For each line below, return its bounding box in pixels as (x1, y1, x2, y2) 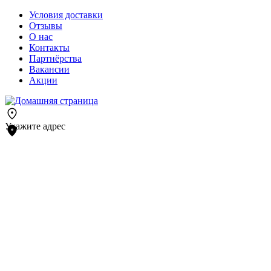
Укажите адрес (5, 121, 65, 131)
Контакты (29, 42, 70, 53)
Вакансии (29, 64, 70, 74)
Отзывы (29, 21, 62, 31)
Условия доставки (29, 10, 103, 20)
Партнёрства (29, 53, 82, 64)
